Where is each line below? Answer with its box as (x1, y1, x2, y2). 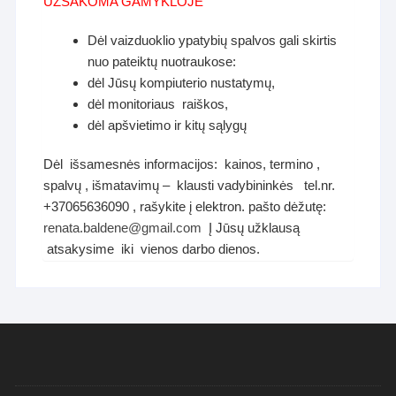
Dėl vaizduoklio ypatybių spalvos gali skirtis (88, 32, 338, 48)
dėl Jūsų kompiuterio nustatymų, (88, 74, 276, 90)
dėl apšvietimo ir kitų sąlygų (88, 117, 247, 133)
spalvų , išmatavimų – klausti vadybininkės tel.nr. (43, 177, 336, 193)
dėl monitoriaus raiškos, (88, 95, 229, 111)
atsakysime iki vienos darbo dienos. (43, 240, 261, 256)
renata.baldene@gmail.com (43, 219, 202, 235)
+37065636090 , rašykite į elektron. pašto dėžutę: (43, 198, 327, 214)
